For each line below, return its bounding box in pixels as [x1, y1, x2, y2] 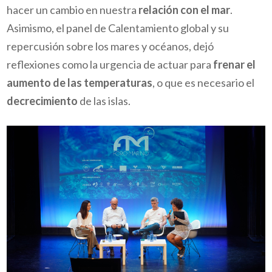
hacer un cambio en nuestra [7, 3, 139, 17]
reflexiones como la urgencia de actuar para [7, 58, 214, 72]
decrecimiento [7, 94, 78, 108]
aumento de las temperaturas [7, 76, 153, 90]
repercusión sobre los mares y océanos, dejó [7, 39, 214, 53]
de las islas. [78, 94, 131, 108]
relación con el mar [138, 3, 231, 17]
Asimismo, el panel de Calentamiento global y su [7, 21, 229, 35]
